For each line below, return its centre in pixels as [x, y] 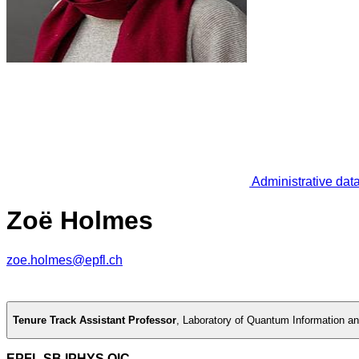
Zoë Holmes [80, 221]
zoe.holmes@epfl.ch [65, 260]
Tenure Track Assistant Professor [95, 321]
